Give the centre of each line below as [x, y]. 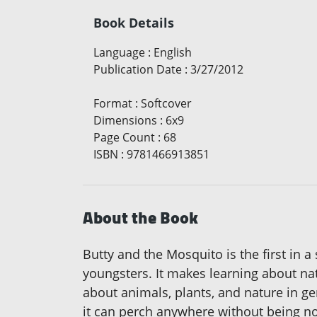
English [173, 53]
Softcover [166, 104]
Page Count [124, 138]
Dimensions [125, 121]
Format [113, 104]
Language [119, 53]
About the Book [140, 218]
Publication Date [138, 70]
